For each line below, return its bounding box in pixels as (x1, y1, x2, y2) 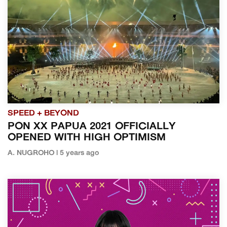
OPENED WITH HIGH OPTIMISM (8, 132, 166, 143)
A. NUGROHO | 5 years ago (8, 149, 99, 157)
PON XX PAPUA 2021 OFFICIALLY (8, 121, 175, 132)
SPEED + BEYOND (8, 109, 79, 118)
